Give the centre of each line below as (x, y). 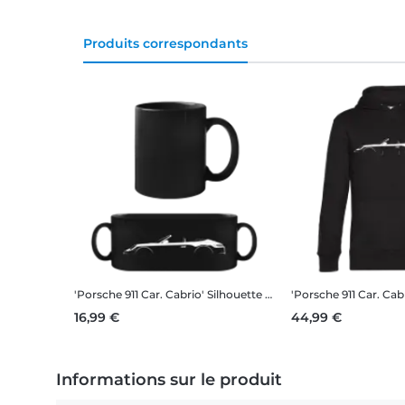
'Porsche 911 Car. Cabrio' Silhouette (168, 295)
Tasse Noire (296, 295)
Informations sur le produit (169, 380)
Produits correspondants (165, 44)
